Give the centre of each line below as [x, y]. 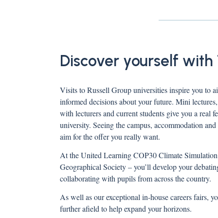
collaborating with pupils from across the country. [136, 178]
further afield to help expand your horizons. [126, 208]
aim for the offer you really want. [110, 136]
